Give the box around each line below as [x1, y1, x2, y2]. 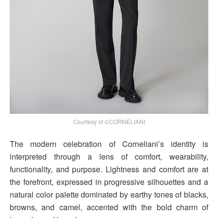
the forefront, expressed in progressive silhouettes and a [10, 176, 208, 187]
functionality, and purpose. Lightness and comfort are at [10, 163, 208, 175]
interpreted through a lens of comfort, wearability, [10, 150, 208, 162]
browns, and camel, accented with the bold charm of [10, 201, 208, 213]
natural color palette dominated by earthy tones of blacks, [10, 188, 208, 200]
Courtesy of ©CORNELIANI [73, 117, 145, 126]
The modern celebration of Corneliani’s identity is [10, 138, 208, 149]
